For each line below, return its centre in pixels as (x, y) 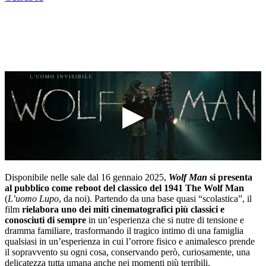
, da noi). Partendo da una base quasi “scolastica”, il (155, 198)
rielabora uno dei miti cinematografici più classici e (123, 209)
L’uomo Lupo (33, 198)
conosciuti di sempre (45, 220)
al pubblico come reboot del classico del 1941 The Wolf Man (124, 188)
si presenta (230, 177)
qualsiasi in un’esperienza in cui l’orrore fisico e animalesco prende (130, 241)
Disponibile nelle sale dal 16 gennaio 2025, (87, 177)
